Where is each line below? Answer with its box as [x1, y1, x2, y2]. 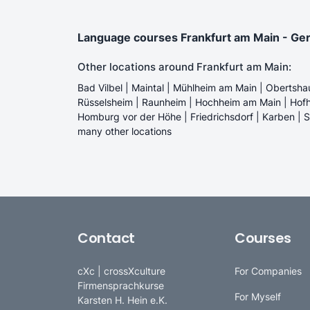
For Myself [235, 290, 282, 302]
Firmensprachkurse [77, 279, 164, 291]
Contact [77, 228, 135, 248]
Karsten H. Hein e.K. [77, 293, 167, 306]
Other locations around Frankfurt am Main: [77, 60, 291, 73]
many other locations [77, 125, 172, 137]
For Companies [235, 264, 302, 277]
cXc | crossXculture [77, 264, 165, 277]
